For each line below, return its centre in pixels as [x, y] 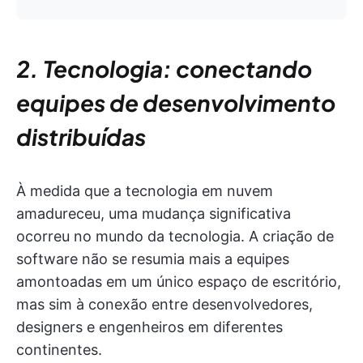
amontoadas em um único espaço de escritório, [179, 282]
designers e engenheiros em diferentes [149, 327]
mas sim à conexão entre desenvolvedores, [164, 304]
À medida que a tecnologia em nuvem [145, 191]
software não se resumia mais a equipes [153, 259]
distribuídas [81, 137]
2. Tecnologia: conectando [164, 68]
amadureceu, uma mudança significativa [154, 214]
